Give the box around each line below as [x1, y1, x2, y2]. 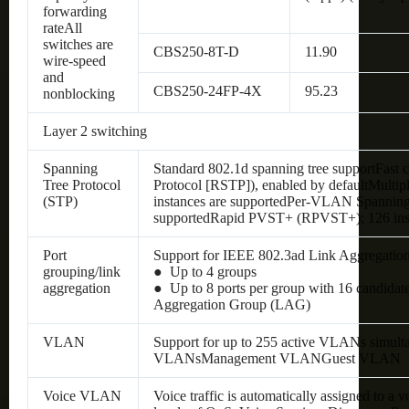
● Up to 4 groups [153, 263, 257, 279]
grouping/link [43, 263, 121, 279]
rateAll [43, 19, 82, 36]
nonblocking [43, 85, 115, 101]
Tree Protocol [43, 176, 121, 193]
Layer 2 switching [43, 122, 147, 139]
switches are [43, 36, 113, 52]
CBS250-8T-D [153, 43, 239, 59]
